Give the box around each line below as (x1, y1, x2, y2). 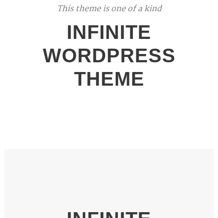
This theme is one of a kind (56, 2, 162, 16)
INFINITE (67, 21, 151, 43)
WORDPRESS (42, 45, 176, 66)
